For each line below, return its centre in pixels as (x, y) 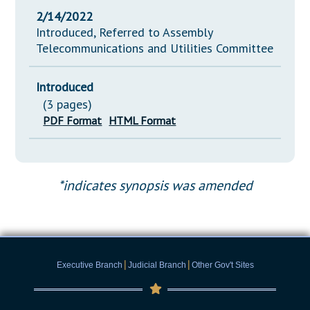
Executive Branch (89, 265)
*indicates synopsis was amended (155, 186)
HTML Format (143, 121)
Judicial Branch (157, 265)
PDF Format (73, 121)
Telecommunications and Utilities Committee (155, 48)
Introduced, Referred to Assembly (125, 33)
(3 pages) (68, 104)
